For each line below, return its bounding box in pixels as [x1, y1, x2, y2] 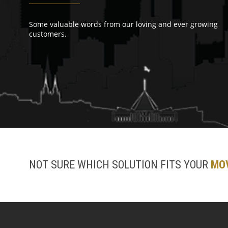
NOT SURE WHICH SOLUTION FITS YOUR [29, 158, 211, 171]
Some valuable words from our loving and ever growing [29, 19, 218, 30]
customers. [29, 29, 67, 39]
